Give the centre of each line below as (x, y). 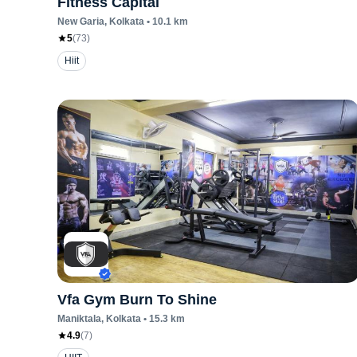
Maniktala (79, 319)
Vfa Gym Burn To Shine (137, 300)
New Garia (81, 22)
